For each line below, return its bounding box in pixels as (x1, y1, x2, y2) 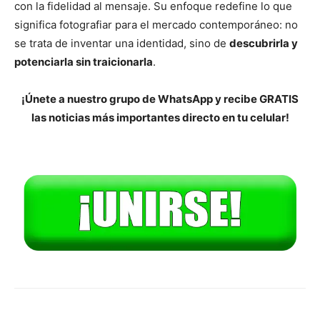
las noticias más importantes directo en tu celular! (31, 110, 289, 124)
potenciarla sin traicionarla (14, 54, 153, 69)
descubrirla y (229, 36, 298, 50)
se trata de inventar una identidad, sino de (14, 36, 229, 50)
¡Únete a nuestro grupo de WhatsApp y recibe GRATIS (21, 91, 299, 106)
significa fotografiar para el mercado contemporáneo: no (14, 17, 298, 31)
